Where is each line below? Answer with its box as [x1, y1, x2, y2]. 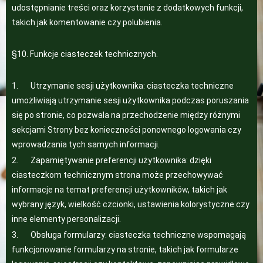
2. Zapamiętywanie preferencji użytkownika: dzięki [12, 156, 211, 165]
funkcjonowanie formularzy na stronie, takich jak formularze [12, 245, 238, 254]
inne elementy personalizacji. [12, 214, 121, 224]
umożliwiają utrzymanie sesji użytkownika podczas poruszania [12, 96, 249, 105]
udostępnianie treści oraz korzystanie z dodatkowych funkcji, [12, 3, 243, 12]
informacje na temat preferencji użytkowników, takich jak [12, 185, 227, 194]
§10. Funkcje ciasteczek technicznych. [12, 49, 158, 59]
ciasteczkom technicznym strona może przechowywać [12, 170, 223, 180]
